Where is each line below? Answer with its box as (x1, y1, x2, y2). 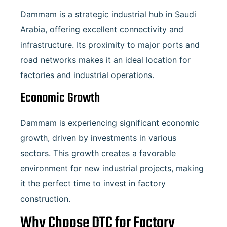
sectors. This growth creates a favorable (20, 147, 176, 158)
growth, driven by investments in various (20, 132, 176, 143)
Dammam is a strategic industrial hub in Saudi (20, 9, 196, 20)
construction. (20, 193, 70, 204)
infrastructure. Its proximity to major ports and (20, 40, 200, 50)
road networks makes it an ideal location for (20, 55, 191, 65)
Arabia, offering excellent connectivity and (20, 24, 183, 35)
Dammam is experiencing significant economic (20, 117, 199, 128)
